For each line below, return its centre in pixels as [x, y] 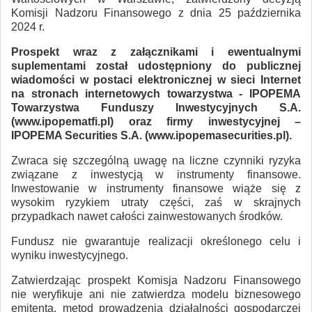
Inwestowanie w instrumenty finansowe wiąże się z [156, 188]
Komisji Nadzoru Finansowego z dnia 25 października [156, 13]
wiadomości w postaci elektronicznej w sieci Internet [156, 79]
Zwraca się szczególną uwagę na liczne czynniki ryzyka [156, 160]
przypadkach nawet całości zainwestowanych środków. [147, 216]
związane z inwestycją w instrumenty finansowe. [156, 174]
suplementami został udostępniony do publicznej [156, 65]
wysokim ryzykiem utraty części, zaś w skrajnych [156, 202]
